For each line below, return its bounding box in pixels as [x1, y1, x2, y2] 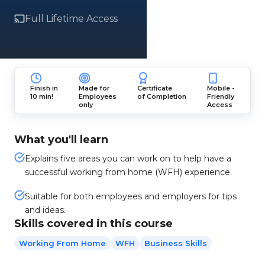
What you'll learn [14, 133, 108, 146]
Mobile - [207, 84, 235, 92]
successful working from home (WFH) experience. [25, 167, 232, 177]
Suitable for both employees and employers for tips [25, 191, 237, 202]
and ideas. [25, 205, 66, 215]
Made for [78, 84, 110, 92]
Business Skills [144, 238, 207, 248]
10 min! [30, 92, 53, 101]
